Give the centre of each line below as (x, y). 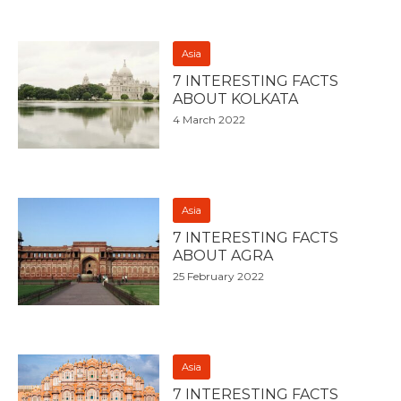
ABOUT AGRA (223, 256)
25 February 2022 (219, 277)
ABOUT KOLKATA (236, 99)
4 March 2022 (209, 120)
